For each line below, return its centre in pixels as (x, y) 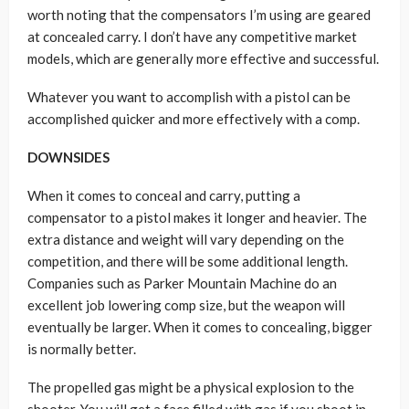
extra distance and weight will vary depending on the (186, 239)
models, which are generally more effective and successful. (203, 58)
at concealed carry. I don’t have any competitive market (192, 37)
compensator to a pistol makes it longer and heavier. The (197, 217)
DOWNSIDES (68, 157)
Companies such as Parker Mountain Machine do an (182, 283)
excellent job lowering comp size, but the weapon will (186, 305)
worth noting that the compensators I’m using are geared (199, 15)
